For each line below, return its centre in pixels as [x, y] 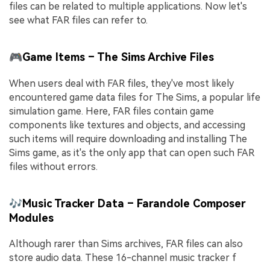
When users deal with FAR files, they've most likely [121, 83]
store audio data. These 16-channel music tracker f [123, 258]
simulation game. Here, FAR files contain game [111, 111]
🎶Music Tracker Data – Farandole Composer [127, 203]
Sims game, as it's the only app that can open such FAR [132, 152]
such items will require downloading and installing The [128, 139]
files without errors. [53, 166]
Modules [31, 218]
